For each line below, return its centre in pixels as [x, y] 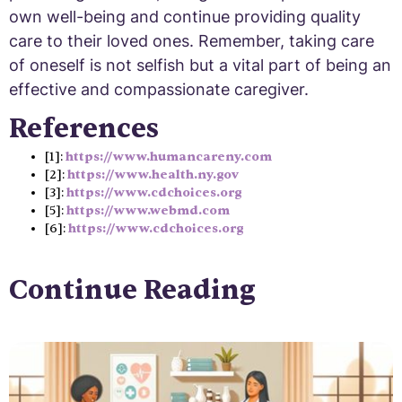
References [84, 128]
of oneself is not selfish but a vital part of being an [200, 65]
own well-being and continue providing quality [185, 16]
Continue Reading [132, 290]
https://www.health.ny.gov [153, 174]
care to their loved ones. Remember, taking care [192, 40]
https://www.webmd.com [148, 210]
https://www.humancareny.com [169, 156]
